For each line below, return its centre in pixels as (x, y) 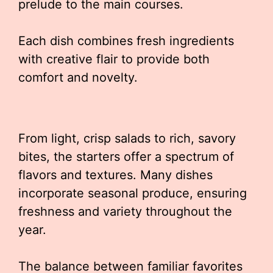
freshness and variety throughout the (125, 211)
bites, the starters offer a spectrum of (126, 157)
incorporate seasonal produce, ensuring (133, 193)
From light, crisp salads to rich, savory (127, 138)
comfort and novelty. (78, 77)
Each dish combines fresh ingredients (126, 41)
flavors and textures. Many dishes (115, 175)
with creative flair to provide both (114, 59)
